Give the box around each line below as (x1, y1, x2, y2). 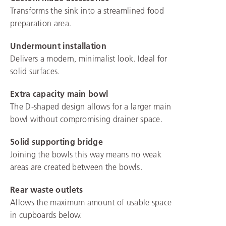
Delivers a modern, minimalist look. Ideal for (10, 53, 167, 64)
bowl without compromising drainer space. (10, 114, 162, 124)
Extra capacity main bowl (10, 88, 108, 99)
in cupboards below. (10, 209, 82, 220)
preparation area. (10, 18, 72, 28)
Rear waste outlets (10, 184, 83, 195)
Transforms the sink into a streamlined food (10, 5, 164, 16)
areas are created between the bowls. (10, 161, 142, 172)
